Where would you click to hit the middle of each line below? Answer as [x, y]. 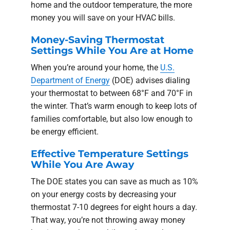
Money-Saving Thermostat [98, 40]
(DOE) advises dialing [150, 80]
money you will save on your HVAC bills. [103, 18]
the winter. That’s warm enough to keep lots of [114, 106]
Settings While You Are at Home [112, 51]
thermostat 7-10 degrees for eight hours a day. [114, 207]
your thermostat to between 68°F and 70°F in [112, 93]
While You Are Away [82, 164]
